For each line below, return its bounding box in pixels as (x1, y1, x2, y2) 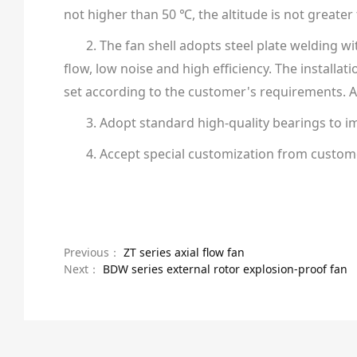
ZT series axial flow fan (123, 244, 245, 260)
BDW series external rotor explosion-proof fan (102, 261, 347, 277)
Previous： (63, 244, 124, 260)
